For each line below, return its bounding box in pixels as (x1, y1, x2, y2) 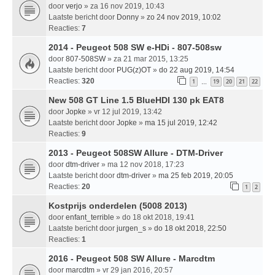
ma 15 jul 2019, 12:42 (145, 118, 217, 128)
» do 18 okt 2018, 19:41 (114, 213, 195, 222)
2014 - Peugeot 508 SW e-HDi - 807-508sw (48, 42, 222, 53)
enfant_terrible (66, 213, 114, 222)
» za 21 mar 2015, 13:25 (106, 55, 188, 64)
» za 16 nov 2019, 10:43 (82, 2, 165, 11)
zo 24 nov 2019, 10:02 (147, 13, 221, 22)
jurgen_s (117, 224, 146, 233)
